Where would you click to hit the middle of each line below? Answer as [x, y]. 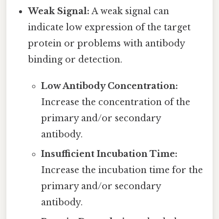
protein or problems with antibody [107, 43]
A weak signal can [130, 11]
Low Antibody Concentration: [109, 86]
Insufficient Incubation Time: [109, 154]
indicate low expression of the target [109, 27]
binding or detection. [75, 59]
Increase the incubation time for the [122, 170]
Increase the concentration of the [115, 102]
